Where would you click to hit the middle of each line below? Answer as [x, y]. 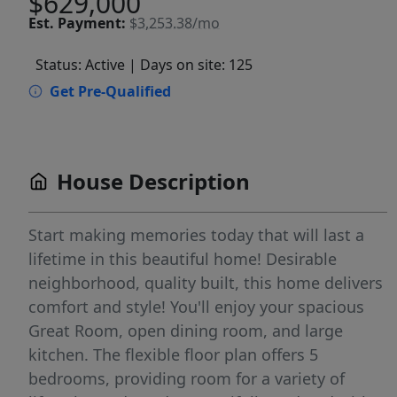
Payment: [92, 23]
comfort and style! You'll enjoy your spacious [196, 307]
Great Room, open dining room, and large [186, 331]
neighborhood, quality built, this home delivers [206, 283]
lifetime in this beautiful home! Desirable [183, 259]
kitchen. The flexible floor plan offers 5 [173, 355]
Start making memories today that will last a [196, 235]
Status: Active [80, 65]
